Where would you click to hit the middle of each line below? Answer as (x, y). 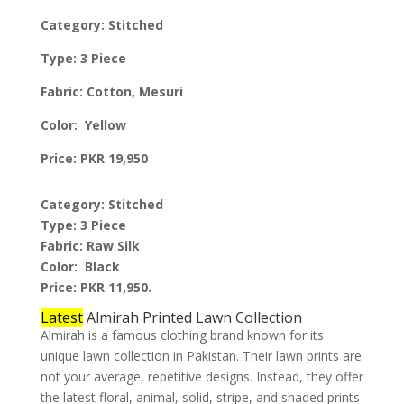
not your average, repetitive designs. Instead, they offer (202, 376)
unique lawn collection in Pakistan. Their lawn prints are (201, 355)
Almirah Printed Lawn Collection (192, 317)
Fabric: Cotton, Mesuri (111, 91)
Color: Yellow (83, 124)
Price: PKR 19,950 (94, 158)
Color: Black (80, 266)
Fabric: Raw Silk (90, 245)
